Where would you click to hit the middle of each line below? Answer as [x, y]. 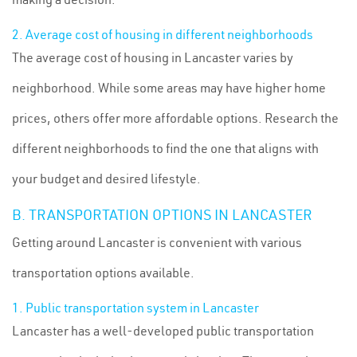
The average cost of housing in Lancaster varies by [153, 57]
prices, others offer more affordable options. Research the [175, 118]
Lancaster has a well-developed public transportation [163, 331]
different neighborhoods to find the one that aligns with [165, 148]
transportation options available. [103, 273]
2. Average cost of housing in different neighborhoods [163, 34]
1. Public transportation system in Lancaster [135, 308]
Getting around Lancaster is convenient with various [157, 242]
